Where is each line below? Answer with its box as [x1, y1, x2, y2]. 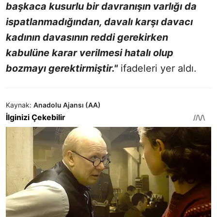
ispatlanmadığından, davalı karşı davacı [6, 16, 193, 28]
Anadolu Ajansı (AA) [33, 101, 101, 109]
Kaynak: [6, 101, 31, 109]
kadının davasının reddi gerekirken [6, 31, 168, 44]
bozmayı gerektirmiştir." [6, 62, 118, 75]
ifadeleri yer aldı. [118, 62, 197, 75]
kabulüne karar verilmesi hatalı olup [6, 47, 173, 59]
